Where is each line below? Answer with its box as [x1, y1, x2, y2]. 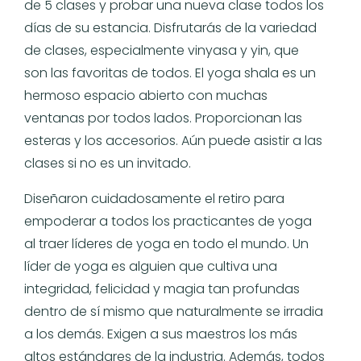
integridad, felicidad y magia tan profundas [24, 279, 300, 298]
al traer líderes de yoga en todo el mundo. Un [24, 234, 309, 253]
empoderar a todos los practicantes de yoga [24, 211, 312, 230]
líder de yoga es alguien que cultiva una [24, 256, 277, 276]
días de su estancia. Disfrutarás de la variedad [24, 18, 317, 37]
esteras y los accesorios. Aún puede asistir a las [24, 131, 322, 150]
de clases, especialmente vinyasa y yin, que [24, 40, 299, 60]
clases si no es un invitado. [24, 153, 191, 172]
